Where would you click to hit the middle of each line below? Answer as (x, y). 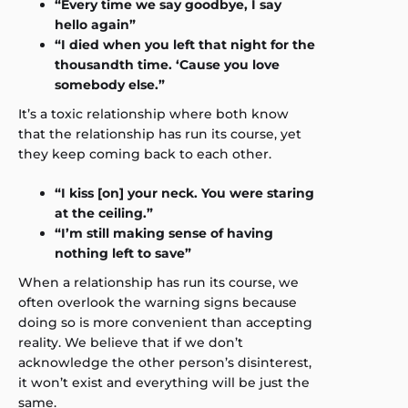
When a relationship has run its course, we (158, 282)
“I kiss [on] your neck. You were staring (184, 193)
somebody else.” (110, 85)
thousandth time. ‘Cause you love (167, 65)
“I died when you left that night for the (185, 45)
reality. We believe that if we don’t (131, 342)
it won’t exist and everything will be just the (164, 382)
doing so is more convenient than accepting (165, 322)
